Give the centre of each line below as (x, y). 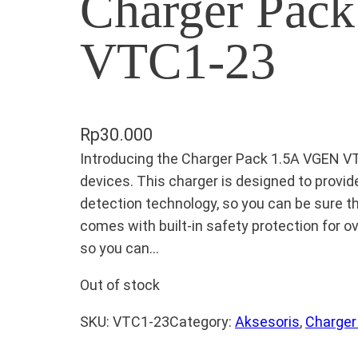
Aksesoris (267, 322)
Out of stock (120, 285)
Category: (202, 322)
